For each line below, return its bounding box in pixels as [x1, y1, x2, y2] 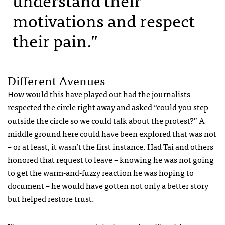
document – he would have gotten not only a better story [8, 179, 208, 192]
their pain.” [13, 26, 98, 54]
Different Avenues [8, 70, 105, 90]
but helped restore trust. [8, 192, 94, 205]
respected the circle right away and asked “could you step [8, 100, 208, 114]
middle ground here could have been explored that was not [8, 127, 216, 140]
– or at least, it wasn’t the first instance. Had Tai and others [8, 140, 213, 153]
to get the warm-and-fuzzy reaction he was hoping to [8, 166, 194, 179]
